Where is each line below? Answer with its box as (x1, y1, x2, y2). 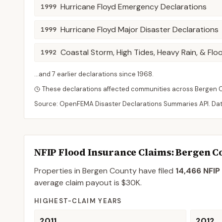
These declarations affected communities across (42, 85, 195, 93)
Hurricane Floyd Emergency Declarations (60, 1, 207, 12)
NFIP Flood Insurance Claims (34, 146, 171, 159)
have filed (137, 166, 173, 176)
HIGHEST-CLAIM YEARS (34, 197, 122, 205)
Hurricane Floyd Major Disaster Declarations (60, 24, 219, 35)
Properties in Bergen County (34, 166, 137, 176)
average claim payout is (34, 177, 121, 188)
